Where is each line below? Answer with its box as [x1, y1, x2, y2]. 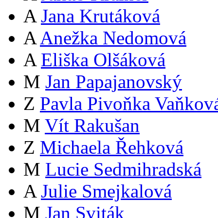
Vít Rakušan [45, 115, 140, 136]
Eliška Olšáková [41, 49, 165, 71]
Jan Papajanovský [45, 71, 182, 92]
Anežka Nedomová [40, 27, 186, 49]
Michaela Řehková [40, 137, 183, 158]
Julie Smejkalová [41, 181, 172, 202]
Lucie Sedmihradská [45, 159, 201, 180]
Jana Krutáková [41, 5, 160, 27]
